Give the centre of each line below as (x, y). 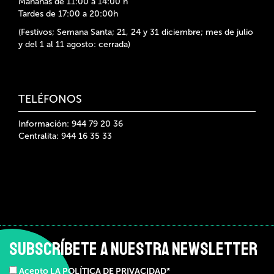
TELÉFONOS (50, 99)
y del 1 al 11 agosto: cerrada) (74, 45)
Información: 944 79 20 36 (71, 124)
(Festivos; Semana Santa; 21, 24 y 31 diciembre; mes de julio (136, 32)
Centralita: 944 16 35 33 (65, 136)
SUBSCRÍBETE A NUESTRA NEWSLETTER (133, 249)
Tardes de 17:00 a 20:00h (68, 14)
